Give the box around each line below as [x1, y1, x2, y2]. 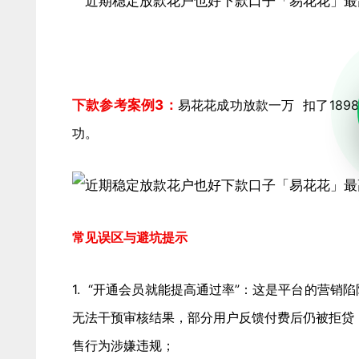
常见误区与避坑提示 [72, 229, 188, 245]
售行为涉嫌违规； [72, 337, 175, 353]
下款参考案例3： [72, 97, 178, 113]
